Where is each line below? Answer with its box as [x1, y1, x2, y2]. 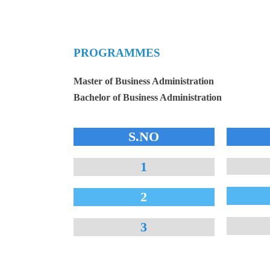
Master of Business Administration [74, 76, 214, 87]
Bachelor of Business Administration [74, 92, 222, 103]
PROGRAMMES [74, 46, 160, 60]
